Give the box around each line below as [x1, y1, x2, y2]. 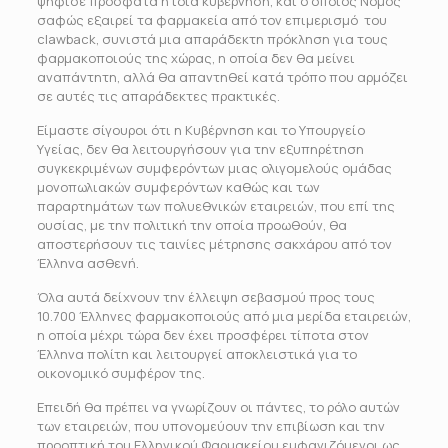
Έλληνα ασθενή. [36, 254, 139, 272]
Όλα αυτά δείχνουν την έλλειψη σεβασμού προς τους [36, 288, 375, 306]
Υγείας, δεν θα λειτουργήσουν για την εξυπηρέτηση [36, 140, 364, 158]
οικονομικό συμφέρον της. [36, 364, 205, 382]
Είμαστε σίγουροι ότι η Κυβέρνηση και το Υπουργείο [36, 121, 365, 139]
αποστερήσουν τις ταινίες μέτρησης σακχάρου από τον [36, 235, 392, 253]
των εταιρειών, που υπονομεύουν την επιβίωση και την [36, 417, 385, 435]
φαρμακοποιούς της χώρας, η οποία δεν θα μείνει [36, 49, 355, 67]
